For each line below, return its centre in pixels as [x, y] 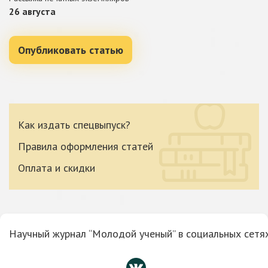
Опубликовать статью [71, 50]
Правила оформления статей [86, 146]
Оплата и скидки [57, 168]
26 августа [32, 11]
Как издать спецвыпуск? [74, 125]
